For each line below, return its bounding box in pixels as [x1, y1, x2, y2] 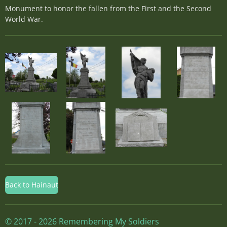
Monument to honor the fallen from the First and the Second [5, 4, 211, 13]
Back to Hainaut [5, 179, 58, 190]
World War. [5, 14, 43, 24]
